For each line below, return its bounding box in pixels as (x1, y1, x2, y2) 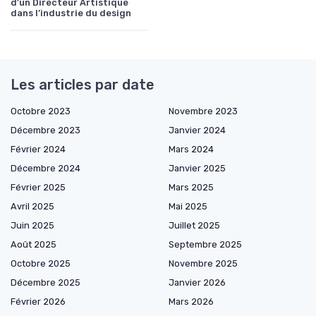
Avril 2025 (11, 201, 54, 212)
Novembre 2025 (169, 258, 238, 269)
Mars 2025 (169, 182, 214, 193)
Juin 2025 (11, 220, 54, 231)
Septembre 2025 (169, 239, 242, 250)
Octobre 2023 (11, 106, 71, 117)
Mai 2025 (169, 201, 207, 212)
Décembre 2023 (11, 125, 80, 136)
